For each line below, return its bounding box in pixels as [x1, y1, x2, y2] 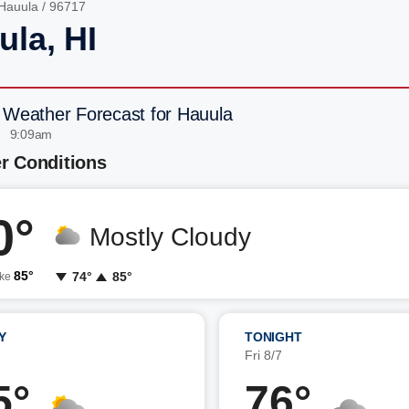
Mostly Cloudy [89, 223, 251, 251]
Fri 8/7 [245, 348, 282, 362]
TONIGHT [245, 330, 302, 344]
